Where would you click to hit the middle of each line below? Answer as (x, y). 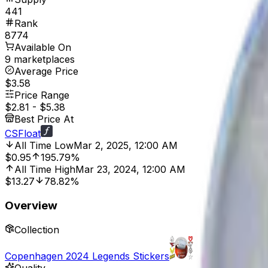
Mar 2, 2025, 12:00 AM (126, 146)
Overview (31, 205)
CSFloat (23, 134)
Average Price (46, 71)
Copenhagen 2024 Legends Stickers (87, 256)
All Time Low (44, 146)
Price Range (42, 95)
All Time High (45, 170)
